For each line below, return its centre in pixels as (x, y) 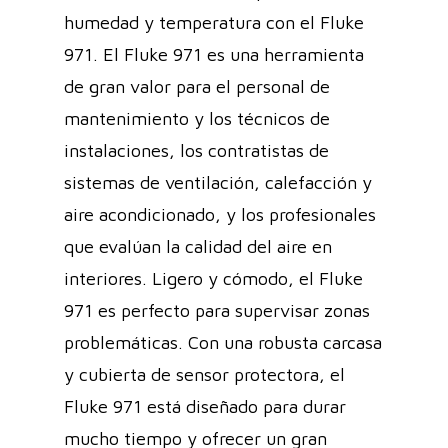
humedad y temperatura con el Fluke (214, 22)
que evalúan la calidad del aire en (198, 246)
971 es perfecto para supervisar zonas (217, 310)
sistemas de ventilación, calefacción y (218, 182)
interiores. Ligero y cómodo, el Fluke (213, 278)
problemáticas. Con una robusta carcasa (223, 342)
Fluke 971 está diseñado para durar (205, 406)
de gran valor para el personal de (197, 86)
